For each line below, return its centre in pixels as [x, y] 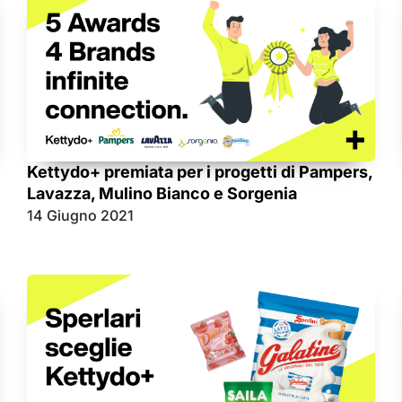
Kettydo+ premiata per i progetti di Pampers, [200, 172]
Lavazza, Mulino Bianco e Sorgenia [162, 194]
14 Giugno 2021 [80, 216]
